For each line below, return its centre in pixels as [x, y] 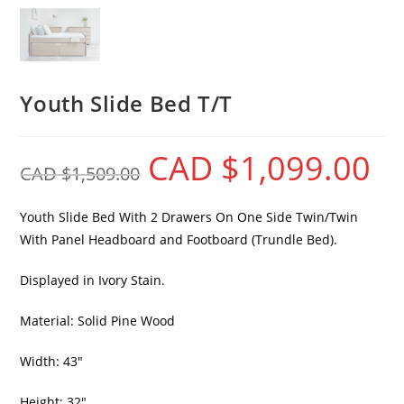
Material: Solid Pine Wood [98, 320]
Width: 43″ [52, 361]
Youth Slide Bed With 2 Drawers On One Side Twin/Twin [189, 216]
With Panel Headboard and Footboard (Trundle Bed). [179, 239]
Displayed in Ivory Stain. [93, 280]
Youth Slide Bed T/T [126, 103]
